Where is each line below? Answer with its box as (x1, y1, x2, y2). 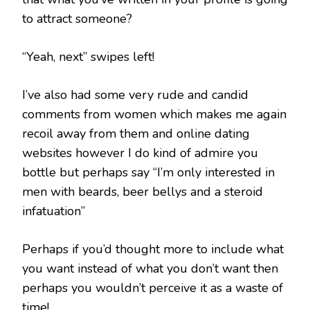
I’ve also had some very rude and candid (22, 86, 248, 104)
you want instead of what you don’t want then (22, 260, 278, 277)
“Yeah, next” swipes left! (22, 48, 154, 66)
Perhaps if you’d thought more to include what (22, 241, 284, 258)
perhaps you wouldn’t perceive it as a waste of (22, 280, 283, 297)
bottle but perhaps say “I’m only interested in (22, 164, 275, 181)
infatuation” (22, 203, 85, 220)
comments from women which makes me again (22, 106, 286, 123)
